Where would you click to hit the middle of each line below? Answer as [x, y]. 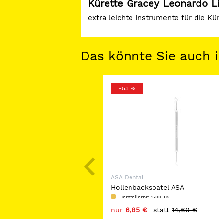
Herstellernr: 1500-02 [144, 197]
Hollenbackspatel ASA [148, 187]
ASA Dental [127, 177]
